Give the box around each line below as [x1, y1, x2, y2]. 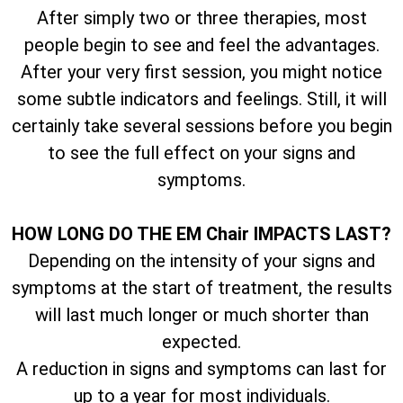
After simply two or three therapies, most [36, 6, 367, 29]
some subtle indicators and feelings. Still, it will [16, 87, 387, 110]
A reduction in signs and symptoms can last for [16, 357, 387, 380]
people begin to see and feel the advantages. [23, 33, 380, 56]
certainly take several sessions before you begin [11, 114, 392, 137]
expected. [162, 330, 241, 353]
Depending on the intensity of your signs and [28, 249, 375, 272]
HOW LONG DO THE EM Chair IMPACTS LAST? [12, 222, 391, 245]
